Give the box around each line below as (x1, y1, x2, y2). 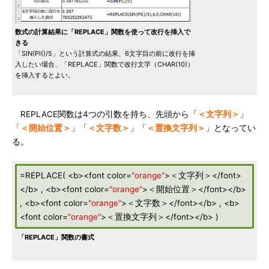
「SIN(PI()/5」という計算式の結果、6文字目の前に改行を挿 (15, 49, 195, 58)
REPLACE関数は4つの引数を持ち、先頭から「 (12, 109, 198, 119)
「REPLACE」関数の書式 (18, 233, 94, 241)
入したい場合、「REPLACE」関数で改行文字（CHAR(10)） (15, 60, 194, 68)
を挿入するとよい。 (15, 71, 74, 79)
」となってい (205, 123, 256, 133)
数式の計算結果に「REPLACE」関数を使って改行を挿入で (15, 28, 190, 36)
